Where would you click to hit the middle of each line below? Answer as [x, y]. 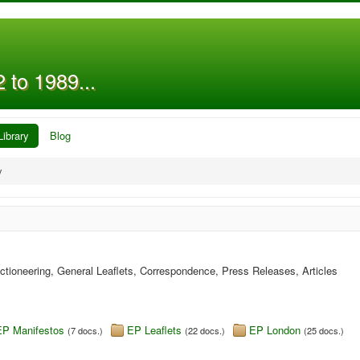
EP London [275, 330]
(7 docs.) [85, 330]
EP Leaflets [154, 330]
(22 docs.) [205, 330]
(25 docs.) [324, 330]
